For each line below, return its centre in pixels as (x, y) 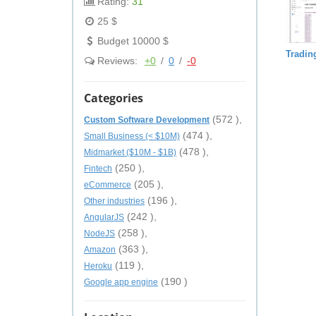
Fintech (98, 169)
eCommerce (108, 185)
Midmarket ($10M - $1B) (130, 152)
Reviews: (117, 61)
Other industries (114, 201)
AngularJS (104, 217)
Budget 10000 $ (132, 41)
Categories (114, 98)
